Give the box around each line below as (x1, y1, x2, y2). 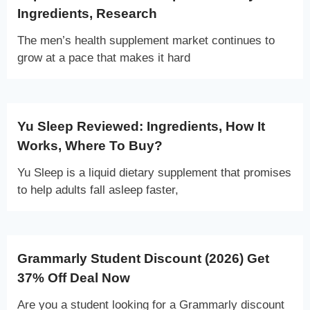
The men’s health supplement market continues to (17, 33, 275, 47)
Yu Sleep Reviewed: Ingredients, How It (17, 118, 265, 134)
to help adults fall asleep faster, (17, 183, 179, 197)
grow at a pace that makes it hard (17, 51, 190, 64)
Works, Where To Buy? (17, 138, 163, 153)
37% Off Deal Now (17, 270, 130, 285)
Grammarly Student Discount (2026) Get (17, 250, 269, 266)
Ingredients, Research (17, 6, 157, 21)
